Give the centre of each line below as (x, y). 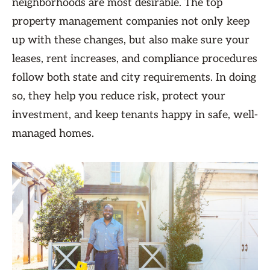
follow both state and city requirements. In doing (134, 77)
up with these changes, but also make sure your (131, 40)
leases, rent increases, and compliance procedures (135, 59)
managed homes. (53, 133)
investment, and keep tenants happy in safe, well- (135, 115)
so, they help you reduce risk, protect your (119, 96)
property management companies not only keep (131, 21)
